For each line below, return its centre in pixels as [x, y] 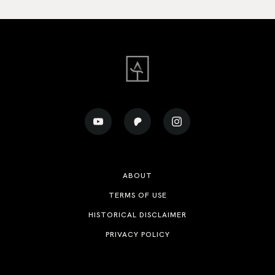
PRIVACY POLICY [137, 234]
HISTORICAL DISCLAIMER [138, 215]
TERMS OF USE [137, 195]
